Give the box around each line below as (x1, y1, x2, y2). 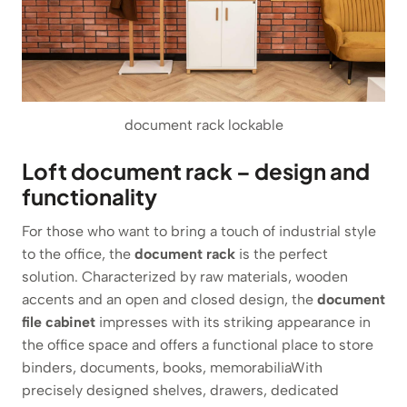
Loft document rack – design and (22, 156, 370, 184)
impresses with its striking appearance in (95, 313, 371, 331)
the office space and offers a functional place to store (22, 335, 373, 353)
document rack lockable (124, 115, 283, 134)
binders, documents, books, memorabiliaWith (22, 358, 323, 376)
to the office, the (22, 244, 134, 263)
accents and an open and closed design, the (22, 290, 317, 308)
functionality (22, 182, 157, 210)
